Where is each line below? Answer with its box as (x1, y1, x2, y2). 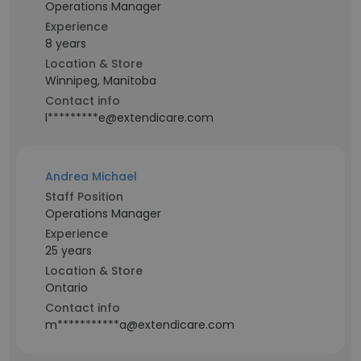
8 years (45, 35, 86, 52)
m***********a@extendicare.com (45, 317, 234, 333)
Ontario (45, 280, 88, 296)
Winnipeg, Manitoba (45, 73, 156, 89)
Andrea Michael (45, 168, 137, 185)
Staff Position (45, 189, 123, 205)
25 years (45, 243, 92, 259)
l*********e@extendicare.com (45, 110, 214, 126)
